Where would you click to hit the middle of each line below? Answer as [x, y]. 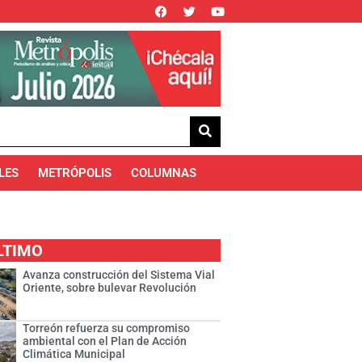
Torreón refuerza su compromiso [107, 328]
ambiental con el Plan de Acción [105, 341]
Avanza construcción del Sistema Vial [119, 275]
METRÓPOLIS [75, 173]
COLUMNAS [164, 173]
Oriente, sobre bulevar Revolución [110, 288]
